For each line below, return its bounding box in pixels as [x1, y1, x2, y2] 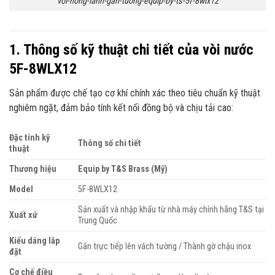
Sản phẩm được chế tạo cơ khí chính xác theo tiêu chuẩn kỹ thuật [9, 87, 260, 99]
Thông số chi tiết [78, 137, 142, 149]
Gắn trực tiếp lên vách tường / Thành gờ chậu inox [78, 241, 252, 252]
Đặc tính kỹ [9, 132, 50, 143]
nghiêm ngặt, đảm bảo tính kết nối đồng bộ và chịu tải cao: [9, 101, 233, 114]
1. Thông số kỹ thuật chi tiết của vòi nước [9, 41, 254, 58]
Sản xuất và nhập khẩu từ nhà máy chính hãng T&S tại [78, 204, 265, 215]
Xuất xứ [9, 209, 37, 220]
